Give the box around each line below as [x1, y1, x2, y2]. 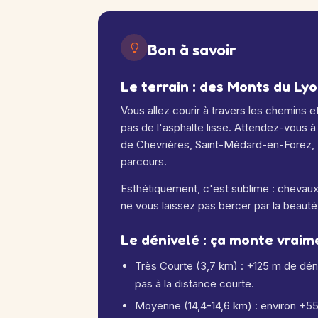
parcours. [121, 155, 167, 168]
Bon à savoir [148, 40, 236, 59]
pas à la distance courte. [135, 277, 254, 290]
